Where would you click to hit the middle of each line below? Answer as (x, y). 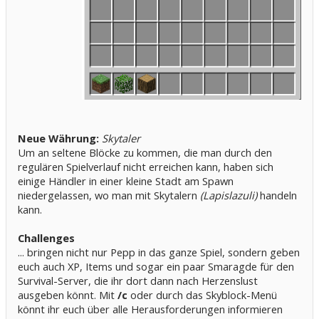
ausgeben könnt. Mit (68, 295)
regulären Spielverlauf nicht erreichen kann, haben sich (146, 167)
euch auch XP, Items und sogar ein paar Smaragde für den (156, 267)
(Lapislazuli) (230, 195)
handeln (278, 195)
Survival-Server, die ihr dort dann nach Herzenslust (138, 281)
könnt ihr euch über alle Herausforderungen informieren (150, 309)
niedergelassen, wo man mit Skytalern (109, 195)
